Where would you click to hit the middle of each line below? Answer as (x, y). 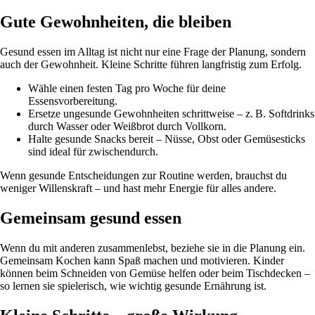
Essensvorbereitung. (73, 101)
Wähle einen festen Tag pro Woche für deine (127, 88)
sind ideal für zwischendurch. (93, 151)
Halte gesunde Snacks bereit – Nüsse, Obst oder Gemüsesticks (167, 139)
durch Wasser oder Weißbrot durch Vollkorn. (127, 126)
